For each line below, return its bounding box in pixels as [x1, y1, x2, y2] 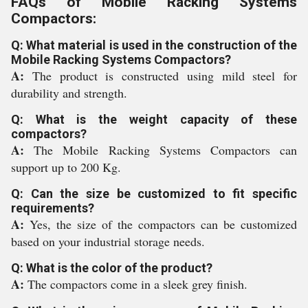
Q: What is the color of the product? [11, 261, 212, 275]
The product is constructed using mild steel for [32, 67, 297, 84]
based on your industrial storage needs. [11, 233, 205, 250]
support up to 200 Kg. [11, 159, 121, 175]
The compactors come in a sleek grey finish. [27, 276, 247, 292]
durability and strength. [11, 85, 127, 101]
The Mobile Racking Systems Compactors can [34, 142, 298, 158]
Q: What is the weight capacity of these [11, 112, 297, 126]
